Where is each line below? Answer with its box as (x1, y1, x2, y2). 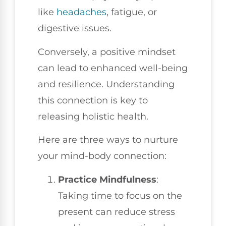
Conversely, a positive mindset (38, 46, 176, 58)
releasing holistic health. (38, 110, 148, 122)
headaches (56, 7, 106, 18)
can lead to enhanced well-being (38, 62, 188, 74)
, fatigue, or (106, 7, 157, 18)
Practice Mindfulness (58, 174, 156, 185)
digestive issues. (38, 23, 111, 34)
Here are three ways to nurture (38, 134, 178, 146)
